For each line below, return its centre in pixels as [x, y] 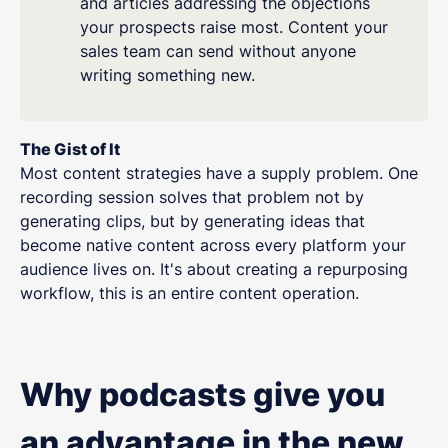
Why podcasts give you [202, 395]
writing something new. [167, 75]
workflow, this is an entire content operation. [189, 292]
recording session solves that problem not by [192, 196]
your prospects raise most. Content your [234, 27]
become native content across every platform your [213, 244]
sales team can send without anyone [218, 51]
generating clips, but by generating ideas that [192, 220]
